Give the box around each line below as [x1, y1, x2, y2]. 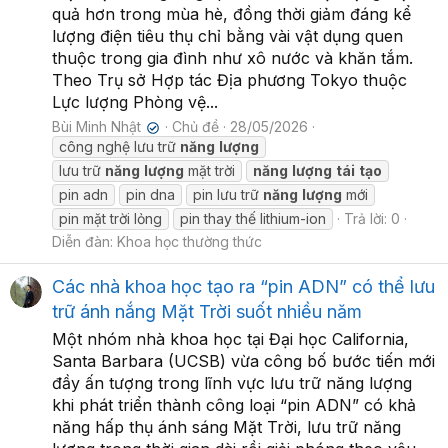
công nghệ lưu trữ [59, 138, 180, 156]
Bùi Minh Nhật [52, 118, 141, 136]
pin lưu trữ [193, 186, 263, 204]
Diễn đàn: [52, 233, 117, 251]
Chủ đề [172, 118, 220, 136]
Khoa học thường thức [117, 233, 262, 251]
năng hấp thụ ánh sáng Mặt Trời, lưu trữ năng [52, 416, 401, 437]
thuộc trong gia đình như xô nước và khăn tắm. [52, 48, 413, 69]
